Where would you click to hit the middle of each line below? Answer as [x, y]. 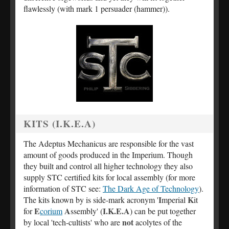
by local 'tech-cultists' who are [73, 222]
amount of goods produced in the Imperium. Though [108, 155]
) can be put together [163, 211]
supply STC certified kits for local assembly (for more [109, 177]
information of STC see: [63, 189]
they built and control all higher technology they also [108, 166]
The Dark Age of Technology [151, 189]
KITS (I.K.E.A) [60, 124]
